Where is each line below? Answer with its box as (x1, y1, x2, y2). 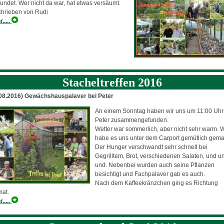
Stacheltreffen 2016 (62, 75, 162, 89)
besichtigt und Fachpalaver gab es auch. (95, 170, 205, 177)
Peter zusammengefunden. (95, 116, 169, 123)
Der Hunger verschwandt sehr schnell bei (95, 143, 208, 150)
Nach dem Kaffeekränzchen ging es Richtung (95, 179, 218, 186)
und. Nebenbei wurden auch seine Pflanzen (95, 161, 215, 168)
